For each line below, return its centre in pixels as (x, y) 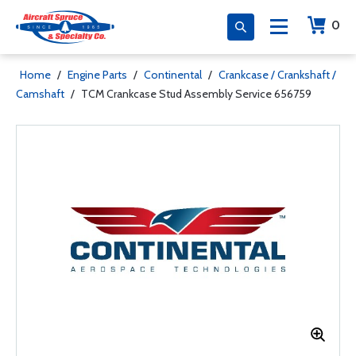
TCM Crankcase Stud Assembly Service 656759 (196, 94)
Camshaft (40, 94)
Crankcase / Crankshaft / (277, 75)
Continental (173, 75)
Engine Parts (97, 75)
